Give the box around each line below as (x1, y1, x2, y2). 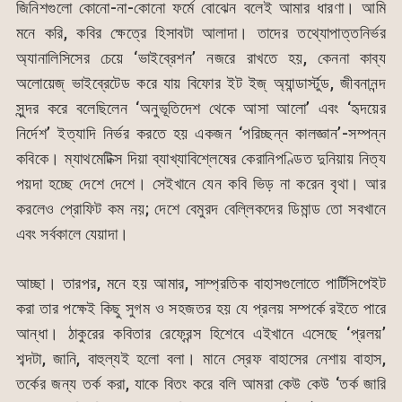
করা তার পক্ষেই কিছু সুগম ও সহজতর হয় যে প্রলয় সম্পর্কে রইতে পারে (15, 299, 387, 319)
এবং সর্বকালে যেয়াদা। (15, 224, 129, 244)
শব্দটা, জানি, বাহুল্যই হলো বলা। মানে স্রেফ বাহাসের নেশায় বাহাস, (15, 349, 387, 369)
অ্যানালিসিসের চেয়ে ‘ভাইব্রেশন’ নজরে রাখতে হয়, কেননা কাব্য (15, 48, 387, 68)
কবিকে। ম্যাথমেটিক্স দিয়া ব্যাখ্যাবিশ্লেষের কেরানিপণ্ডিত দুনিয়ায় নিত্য (15, 149, 387, 169)
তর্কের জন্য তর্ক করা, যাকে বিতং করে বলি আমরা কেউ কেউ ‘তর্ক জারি (15, 374, 387, 394)
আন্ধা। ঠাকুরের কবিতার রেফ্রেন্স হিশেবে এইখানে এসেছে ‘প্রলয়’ (15, 324, 387, 344)
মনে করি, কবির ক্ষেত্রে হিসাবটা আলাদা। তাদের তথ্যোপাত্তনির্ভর (15, 23, 387, 43)
